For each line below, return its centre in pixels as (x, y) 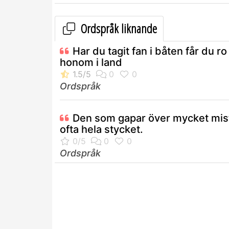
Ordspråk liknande (118, 29)
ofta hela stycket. (101, 130)
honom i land (91, 63)
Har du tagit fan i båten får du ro (150, 51)
